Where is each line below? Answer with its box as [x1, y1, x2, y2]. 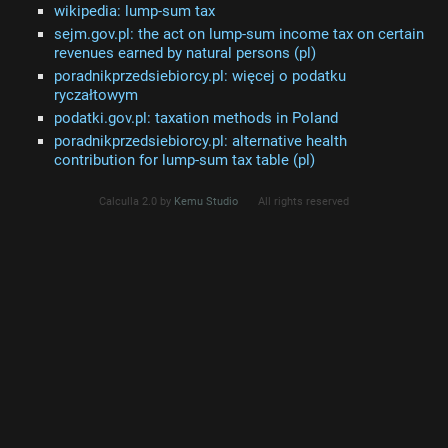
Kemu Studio [174, 195, 238, 208]
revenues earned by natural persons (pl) [54, 44, 316, 62]
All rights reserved [258, 195, 349, 208]
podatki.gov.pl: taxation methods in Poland [54, 109, 338, 127]
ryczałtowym [54, 86, 138, 104]
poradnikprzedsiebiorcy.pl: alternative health [54, 132, 347, 150]
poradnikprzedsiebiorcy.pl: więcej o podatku [54, 67, 346, 85]
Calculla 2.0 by [99, 195, 174, 208]
